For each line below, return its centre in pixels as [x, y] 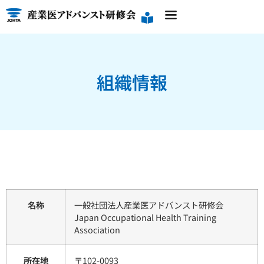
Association [97, 230]
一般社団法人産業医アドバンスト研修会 [149, 205]
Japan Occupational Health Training [145, 217]
